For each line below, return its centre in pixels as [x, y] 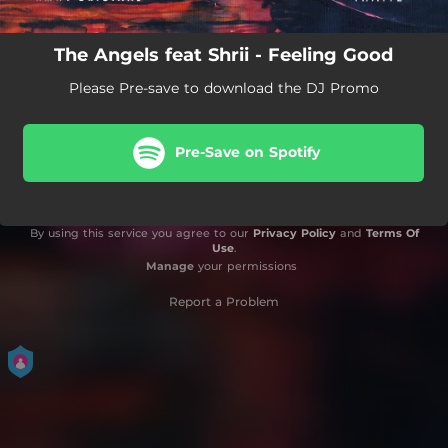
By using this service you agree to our [141, 232]
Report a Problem [224, 301]
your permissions [245, 265]
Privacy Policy [294, 232]
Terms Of [392, 232]
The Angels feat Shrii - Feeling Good [223, 54]
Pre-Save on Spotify [247, 152]
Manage [169, 265]
